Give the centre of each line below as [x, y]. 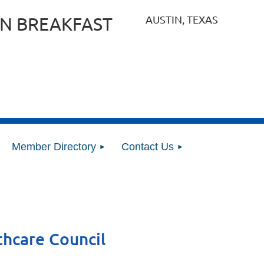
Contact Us [148, 147]
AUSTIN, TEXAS [182, 19]
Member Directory [54, 147]
